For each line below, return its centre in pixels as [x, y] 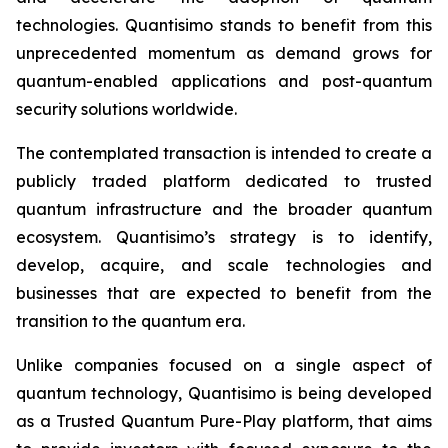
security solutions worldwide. [126, 109]
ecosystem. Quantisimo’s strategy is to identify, [224, 237]
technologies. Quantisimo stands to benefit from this [224, 25]
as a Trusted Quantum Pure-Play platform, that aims [224, 421]
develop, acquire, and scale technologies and [224, 265]
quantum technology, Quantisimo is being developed [224, 393]
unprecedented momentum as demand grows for [224, 53]
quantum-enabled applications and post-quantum [224, 81]
